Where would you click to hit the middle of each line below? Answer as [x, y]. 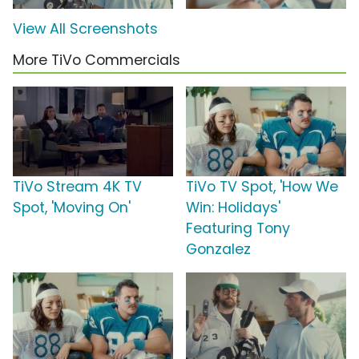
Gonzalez [218, 250]
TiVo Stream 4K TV [77, 187]
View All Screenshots [85, 29]
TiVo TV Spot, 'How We [262, 187]
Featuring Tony [238, 229]
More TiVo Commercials [97, 61]
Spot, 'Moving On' [72, 208]
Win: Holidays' [233, 208]
